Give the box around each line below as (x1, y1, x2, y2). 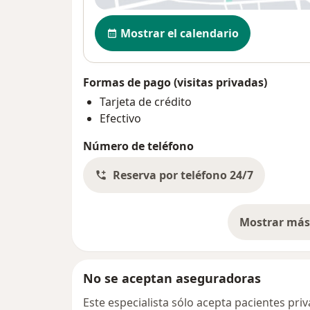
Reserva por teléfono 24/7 (113, 167, 253, 183)
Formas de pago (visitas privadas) (83, 74, 267, 90)
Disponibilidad (94, 13, 181, 30)
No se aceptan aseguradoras (83, 269, 261, 286)
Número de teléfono (83, 138, 194, 154)
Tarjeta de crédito (100, 93, 192, 109)
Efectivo (100, 110, 141, 126)
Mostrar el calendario (120, 25, 239, 41)
